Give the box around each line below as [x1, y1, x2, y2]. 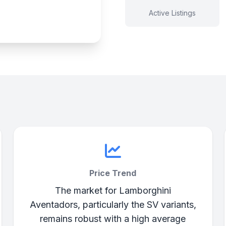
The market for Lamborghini [54, 185, 171, 196]
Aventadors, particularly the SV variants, [29, 199, 196, 210]
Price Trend [89, 168, 137, 178]
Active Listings [148, 9, 196, 17]
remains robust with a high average [40, 213, 186, 224]
